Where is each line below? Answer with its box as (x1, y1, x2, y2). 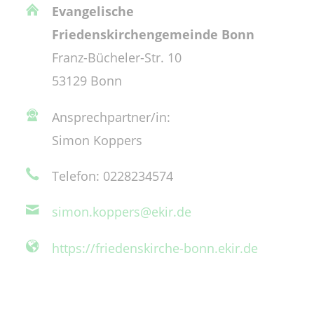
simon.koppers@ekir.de (52, 203, 192, 221)
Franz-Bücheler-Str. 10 (52, 48, 182, 67)
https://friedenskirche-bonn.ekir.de (52, 238, 259, 257)
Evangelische (52, 2, 135, 20)
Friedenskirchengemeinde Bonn (52, 25, 255, 43)
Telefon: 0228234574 (52, 166, 174, 184)
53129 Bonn (52, 71, 123, 90)
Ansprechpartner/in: (52, 107, 171, 125)
